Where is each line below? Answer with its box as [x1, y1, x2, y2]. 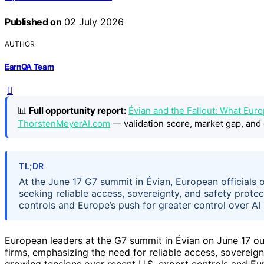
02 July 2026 [61, 16, 124, 28]
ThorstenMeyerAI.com [18, 117, 110, 129]
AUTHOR [5, 39, 35, 49]
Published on [5, 16, 62, 28]
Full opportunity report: [29, 104, 126, 116]
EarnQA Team [5, 61, 54, 71]
